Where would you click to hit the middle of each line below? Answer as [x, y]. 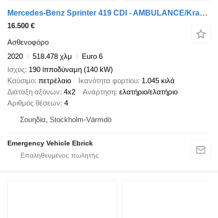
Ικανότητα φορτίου [108, 80]
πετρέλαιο [55, 80]
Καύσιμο [21, 80]
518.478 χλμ [52, 56]
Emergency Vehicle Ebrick [50, 143]
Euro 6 [92, 56]
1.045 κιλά [158, 80]
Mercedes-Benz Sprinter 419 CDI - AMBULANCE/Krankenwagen [204, 13]
